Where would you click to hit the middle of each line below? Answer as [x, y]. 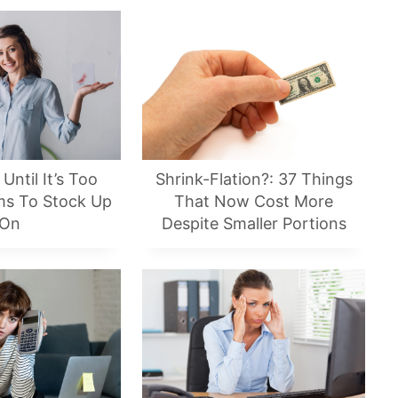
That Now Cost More [254, 201]
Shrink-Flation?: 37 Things [254, 179]
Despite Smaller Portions [254, 223]
